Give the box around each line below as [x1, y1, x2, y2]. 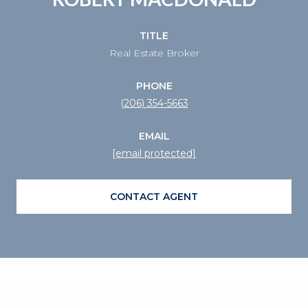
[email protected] [112, 146, 196, 159]
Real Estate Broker [109, 46, 199, 59]
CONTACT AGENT [110, 190, 198, 203]
